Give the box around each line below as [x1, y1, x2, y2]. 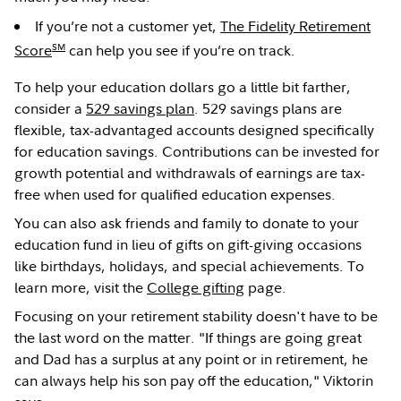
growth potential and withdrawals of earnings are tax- [14, 163, 366, 183]
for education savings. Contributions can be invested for [14, 141, 380, 162]
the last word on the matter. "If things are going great [14, 328, 363, 348]
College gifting [147, 277, 245, 298]
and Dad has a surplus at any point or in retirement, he [14, 349, 369, 370]
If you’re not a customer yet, [35, 15, 221, 36]
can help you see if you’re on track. [65, 40, 296, 61]
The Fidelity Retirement [220, 15, 371, 36]
